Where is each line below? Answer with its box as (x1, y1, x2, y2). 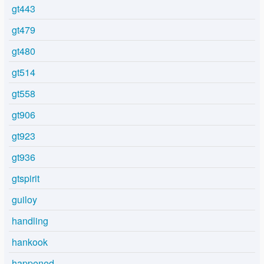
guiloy (12, 193, 37, 207)
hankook (12, 235, 48, 249)
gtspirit (12, 171, 39, 186)
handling (12, 214, 48, 228)
